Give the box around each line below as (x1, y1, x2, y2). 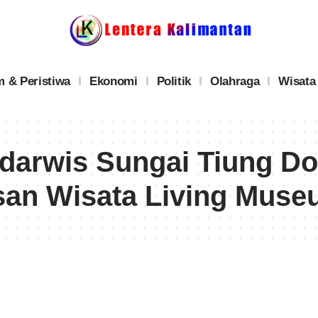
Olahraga (210, 74, 260, 88)
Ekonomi (89, 74, 138, 88)
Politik (156, 74, 192, 88)
